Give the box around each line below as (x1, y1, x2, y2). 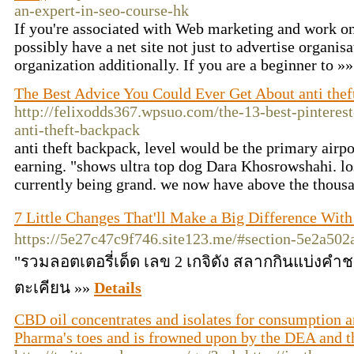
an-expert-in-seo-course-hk (14, 2, 189, 19)
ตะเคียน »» (14, 279, 94, 296)
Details (94, 279, 141, 296)
